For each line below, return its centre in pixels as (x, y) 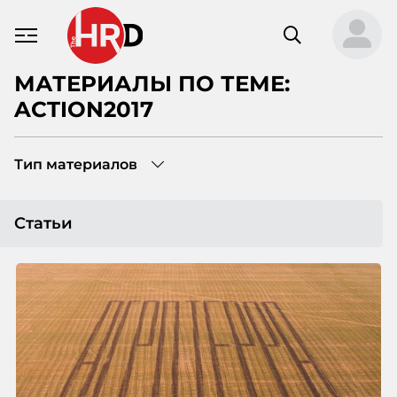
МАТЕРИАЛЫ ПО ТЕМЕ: (152, 83)
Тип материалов (75, 164)
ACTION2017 (83, 109)
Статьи (43, 224)
